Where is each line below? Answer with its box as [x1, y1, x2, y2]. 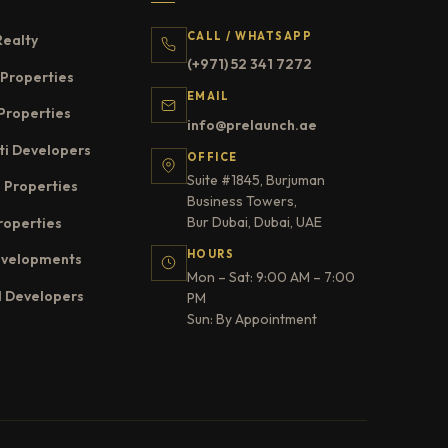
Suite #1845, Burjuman [186, 170, 325, 189]
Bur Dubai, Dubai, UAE [186, 212, 322, 231]
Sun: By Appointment [186, 309, 317, 328]
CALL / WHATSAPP [186, 28, 313, 43]
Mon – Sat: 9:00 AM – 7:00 [186, 267, 355, 286]
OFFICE [186, 149, 238, 164]
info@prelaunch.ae [186, 115, 317, 134]
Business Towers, [186, 191, 297, 210]
